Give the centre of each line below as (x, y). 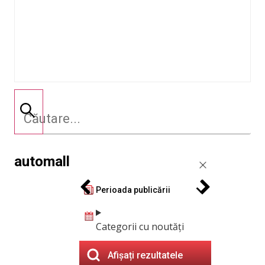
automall (42, 161)
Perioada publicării (133, 190)
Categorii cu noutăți (140, 227)
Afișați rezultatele (145, 255)
